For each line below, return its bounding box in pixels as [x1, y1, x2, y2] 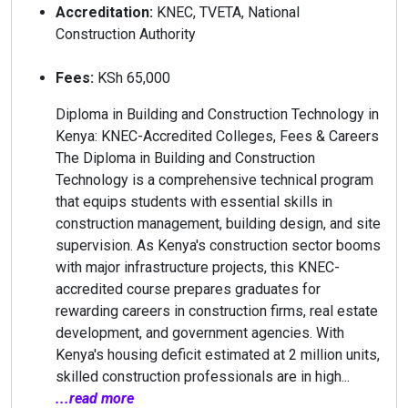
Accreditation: [56, 4, 153, 21]
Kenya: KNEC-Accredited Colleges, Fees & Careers [56, 127, 379, 145]
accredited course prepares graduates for [56, 280, 321, 298]
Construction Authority [56, 25, 196, 43]
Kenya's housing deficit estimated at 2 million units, [56, 346, 380, 363]
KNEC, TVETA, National [153, 4, 300, 21]
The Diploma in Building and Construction [56, 149, 315, 167]
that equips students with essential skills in [56, 193, 332, 210]
